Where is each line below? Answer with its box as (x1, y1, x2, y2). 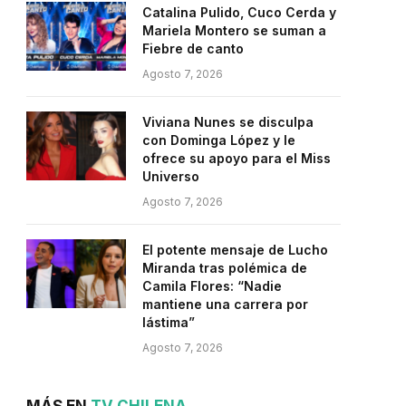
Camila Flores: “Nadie (142, 278, 282, 294)
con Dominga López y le (142, 132, 295, 148)
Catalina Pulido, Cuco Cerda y (142, 5, 336, 20)
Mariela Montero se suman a (142, 23, 326, 38)
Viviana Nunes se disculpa (142, 114, 314, 130)
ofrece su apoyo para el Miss (142, 150, 331, 166)
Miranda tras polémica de (142, 260, 307, 275)
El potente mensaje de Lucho (142, 242, 328, 257)
